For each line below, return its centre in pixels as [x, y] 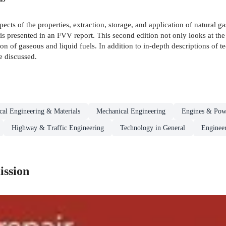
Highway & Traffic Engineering [58, 128]
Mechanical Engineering [131, 111]
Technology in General [153, 128]
